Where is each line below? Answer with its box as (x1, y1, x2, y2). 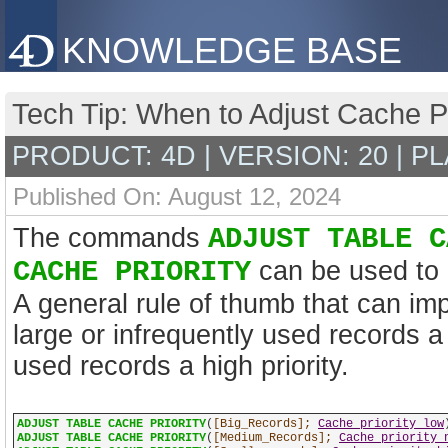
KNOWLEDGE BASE (62, 30, 402, 71)
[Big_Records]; (213, 417, 311, 431)
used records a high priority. (13, 351, 349, 381)
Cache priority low (318, 417, 444, 431)
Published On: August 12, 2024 (13, 183, 341, 210)
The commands (13, 223, 208, 253)
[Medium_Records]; (213, 431, 332, 445)
